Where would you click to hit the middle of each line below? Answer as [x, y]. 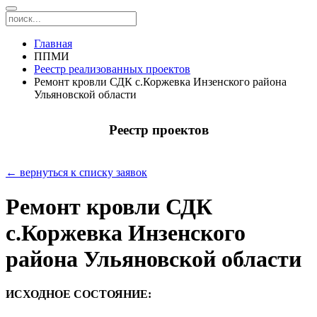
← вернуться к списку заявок [76, 172]
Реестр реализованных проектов [112, 69]
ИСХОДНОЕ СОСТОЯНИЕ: [79, 294]
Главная [53, 44]
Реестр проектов [158, 130]
